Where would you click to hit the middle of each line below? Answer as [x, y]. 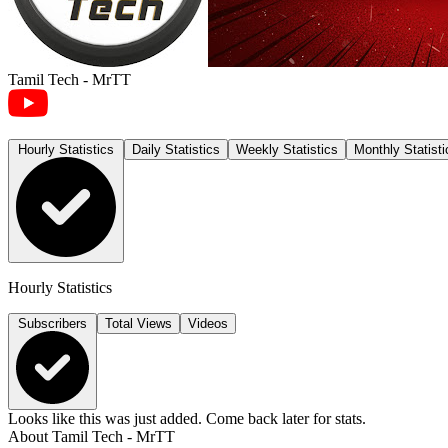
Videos [208, 323]
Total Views [138, 323]
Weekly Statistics [287, 149]
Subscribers [52, 323]
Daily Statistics [176, 149]
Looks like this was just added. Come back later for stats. [187, 418]
